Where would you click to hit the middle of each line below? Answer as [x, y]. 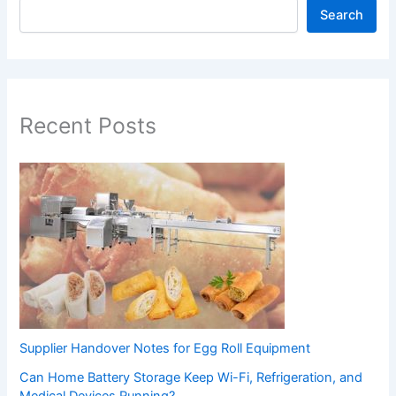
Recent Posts [88, 125]
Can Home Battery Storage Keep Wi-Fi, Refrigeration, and [191, 378]
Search [341, 15]
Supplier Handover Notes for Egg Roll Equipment [165, 349]
